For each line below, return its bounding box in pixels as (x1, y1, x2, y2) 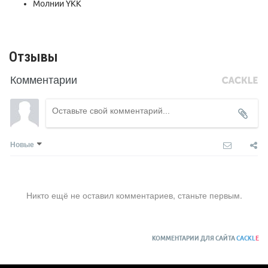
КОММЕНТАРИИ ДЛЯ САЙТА (152, 235, 236, 242)
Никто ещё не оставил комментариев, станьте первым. (26, 189, 242, 202)
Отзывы (9, 48, 58, 66)
